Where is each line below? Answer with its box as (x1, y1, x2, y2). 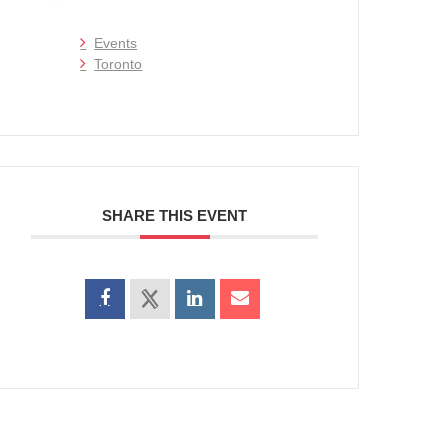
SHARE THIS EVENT (102, 207, 248, 225)
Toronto (94, 56, 143, 73)
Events (94, 35, 138, 52)
